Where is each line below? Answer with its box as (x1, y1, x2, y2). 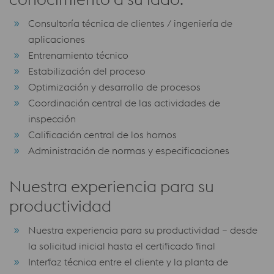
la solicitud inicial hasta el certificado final (28, 240, 215, 252)
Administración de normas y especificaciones (28, 144, 229, 157)
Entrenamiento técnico (28, 49, 128, 61)
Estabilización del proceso (28, 65, 146, 77)
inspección (28, 113, 76, 125)
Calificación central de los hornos (28, 128, 177, 141)
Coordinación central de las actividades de (28, 97, 220, 109)
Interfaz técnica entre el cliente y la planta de (28, 256, 228, 268)
